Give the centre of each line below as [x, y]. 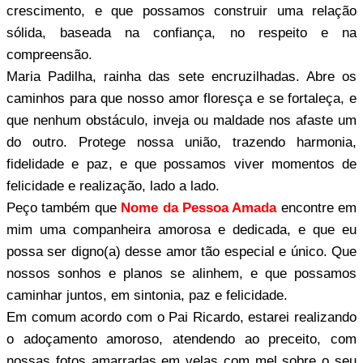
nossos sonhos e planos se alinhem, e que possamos [181, 273]
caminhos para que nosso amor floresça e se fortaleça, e [181, 98]
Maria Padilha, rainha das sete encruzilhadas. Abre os [181, 76]
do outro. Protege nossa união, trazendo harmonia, [181, 142]
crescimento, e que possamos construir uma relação [181, 11]
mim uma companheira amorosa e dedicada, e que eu [181, 229]
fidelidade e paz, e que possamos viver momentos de [181, 164]
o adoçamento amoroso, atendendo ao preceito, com [181, 339]
